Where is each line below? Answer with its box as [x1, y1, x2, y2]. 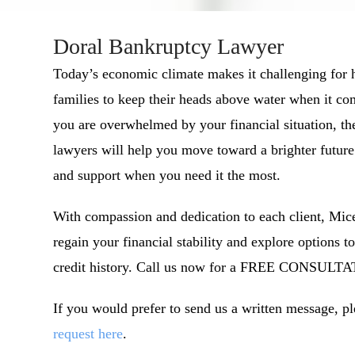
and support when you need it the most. [53, 167, 281, 184]
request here [53, 326, 124, 342]
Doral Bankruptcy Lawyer [53, 34, 284, 59]
